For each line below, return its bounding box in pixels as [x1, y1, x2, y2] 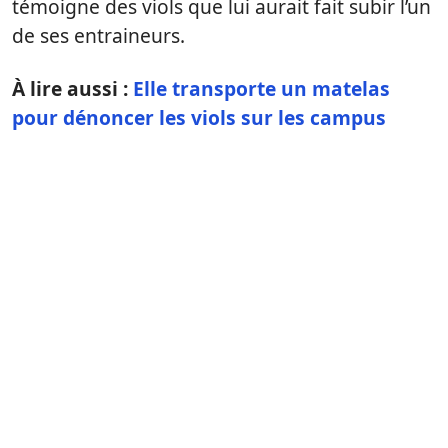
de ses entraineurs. [12, 21, 185, 49]
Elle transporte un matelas [133, 74, 390, 102]
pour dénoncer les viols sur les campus [12, 103, 386, 131]
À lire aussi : [12, 74, 133, 102]
